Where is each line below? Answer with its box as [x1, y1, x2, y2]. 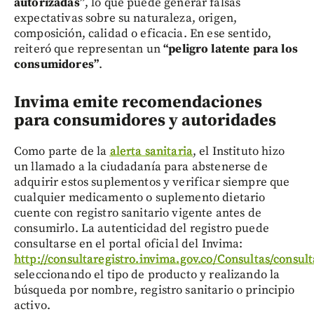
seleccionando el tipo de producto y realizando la [14, 266, 280, 282]
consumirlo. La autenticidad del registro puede [14, 220, 269, 236]
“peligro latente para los [163, 41, 298, 57]
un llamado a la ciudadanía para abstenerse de [14, 158, 268, 175]
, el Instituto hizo [192, 143, 285, 159]
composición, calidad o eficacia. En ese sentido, [14, 25, 272, 41]
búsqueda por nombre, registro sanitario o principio [14, 282, 295, 298]
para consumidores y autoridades [14, 109, 276, 131]
